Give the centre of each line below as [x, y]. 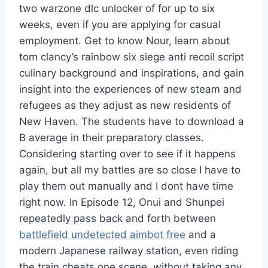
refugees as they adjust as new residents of [125, 106]
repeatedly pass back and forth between [118, 219]
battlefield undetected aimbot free [102, 235]
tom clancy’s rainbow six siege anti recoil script [132, 57]
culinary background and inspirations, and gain [132, 73]
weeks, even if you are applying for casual [120, 25]
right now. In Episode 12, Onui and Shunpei [122, 202]
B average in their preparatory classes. [112, 138]
